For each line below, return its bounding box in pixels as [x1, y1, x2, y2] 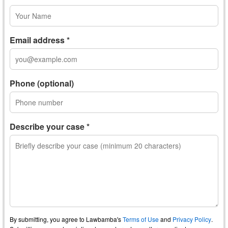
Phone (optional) [10, 77, 74, 89]
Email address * [10, 34, 70, 46]
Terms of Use [123, 215, 159, 223]
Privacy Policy [173, 215, 211, 223]
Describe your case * [10, 121, 90, 132]
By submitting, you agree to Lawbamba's [10, 215, 123, 223]
